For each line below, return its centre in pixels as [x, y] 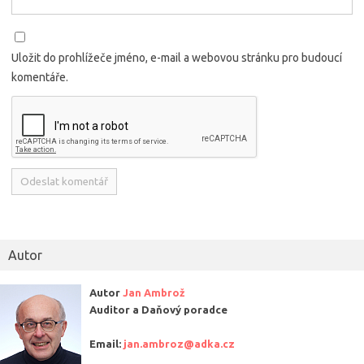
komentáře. [40, 78]
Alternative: [41, 220]
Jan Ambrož [154, 293]
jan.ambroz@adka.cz [179, 344]
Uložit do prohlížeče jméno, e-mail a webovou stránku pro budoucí [177, 58]
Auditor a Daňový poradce [158, 310]
